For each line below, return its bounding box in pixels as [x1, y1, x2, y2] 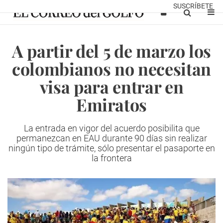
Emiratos [76, 93, 147, 116]
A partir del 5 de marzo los [12, 39, 211, 62]
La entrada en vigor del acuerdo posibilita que [23, 123, 200, 133]
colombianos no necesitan [12, 57, 211, 80]
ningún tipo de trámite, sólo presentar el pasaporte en [8, 143, 215, 153]
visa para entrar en [39, 75, 184, 98]
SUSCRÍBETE [173, 2, 213, 10]
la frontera [91, 153, 132, 163]
